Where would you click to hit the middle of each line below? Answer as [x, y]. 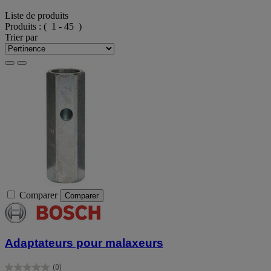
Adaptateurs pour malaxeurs [84, 243]
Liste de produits [37, 15]
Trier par [21, 37]
